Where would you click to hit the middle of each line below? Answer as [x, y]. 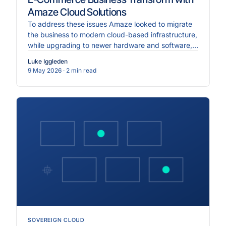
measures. [45, 66]
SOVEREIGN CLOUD [56, 220]
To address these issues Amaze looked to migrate [110, 24]
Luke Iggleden [48, 61]
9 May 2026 [45, 70]
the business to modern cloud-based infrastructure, [112, 34]
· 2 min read [80, 70]
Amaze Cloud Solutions [77, 12]
